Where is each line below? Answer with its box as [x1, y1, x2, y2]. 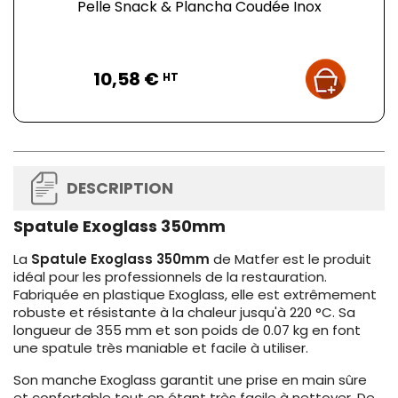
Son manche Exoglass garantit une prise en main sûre [13, 370, 367, 390]
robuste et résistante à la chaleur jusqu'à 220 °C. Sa [13, 303, 355, 322]
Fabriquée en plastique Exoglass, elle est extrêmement [13, 285, 377, 305]
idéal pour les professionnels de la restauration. [13, 267, 327, 287]
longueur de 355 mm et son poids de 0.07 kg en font [13, 321, 361, 340]
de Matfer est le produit [210, 250, 371, 269]
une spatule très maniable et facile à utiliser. [13, 338, 308, 358]
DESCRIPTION [67, 178, 173, 200]
